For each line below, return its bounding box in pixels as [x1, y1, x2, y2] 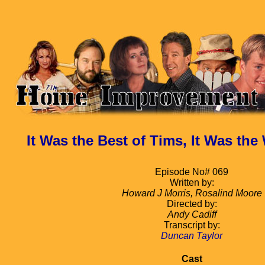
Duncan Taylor [161, 230, 222, 241]
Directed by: [166, 198, 217, 209]
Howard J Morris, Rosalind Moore [121, 188, 262, 198]
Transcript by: [163, 219, 220, 230]
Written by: [169, 177, 214, 188]
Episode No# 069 [155, 166, 228, 177]
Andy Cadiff [167, 209, 216, 219]
